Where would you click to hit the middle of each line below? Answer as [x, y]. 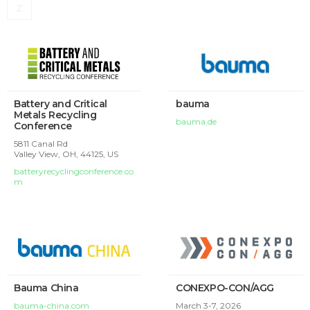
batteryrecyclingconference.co [74, 171]
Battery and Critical [61, 103]
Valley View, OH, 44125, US [66, 154]
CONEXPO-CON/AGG [225, 288]
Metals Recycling [55, 115]
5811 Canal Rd [41, 143]
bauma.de [196, 121]
